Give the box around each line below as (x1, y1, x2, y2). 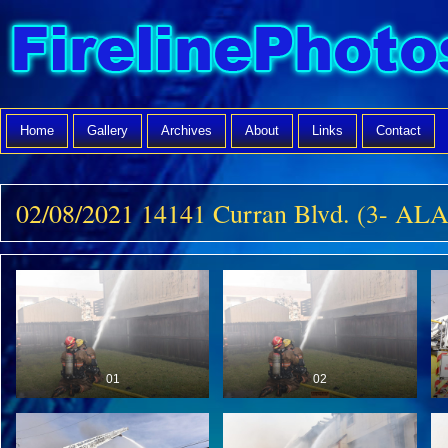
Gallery (87, 123, 128, 138)
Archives (161, 123, 212, 138)
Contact (376, 123, 421, 138)
